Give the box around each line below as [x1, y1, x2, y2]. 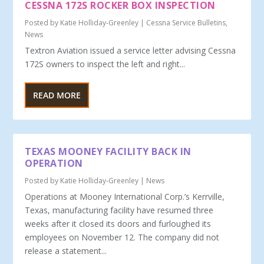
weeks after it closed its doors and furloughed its [25, 217, 212, 229]
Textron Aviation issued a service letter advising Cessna [25, 44, 236, 56]
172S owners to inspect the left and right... [25, 58, 186, 70]
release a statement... [25, 245, 107, 256]
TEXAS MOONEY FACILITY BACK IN [25, 144, 192, 158]
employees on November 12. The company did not [25, 231, 220, 243]
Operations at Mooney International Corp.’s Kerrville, [25, 190, 225, 202]
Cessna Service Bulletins [146, 17, 226, 28]
